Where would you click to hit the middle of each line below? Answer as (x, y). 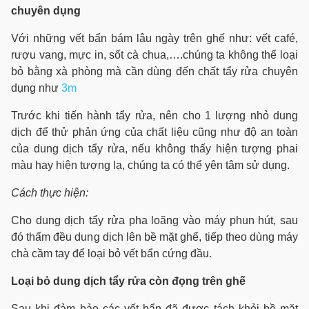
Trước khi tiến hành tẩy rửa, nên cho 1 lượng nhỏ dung (154, 116)
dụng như (36, 88)
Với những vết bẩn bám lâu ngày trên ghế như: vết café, (154, 38)
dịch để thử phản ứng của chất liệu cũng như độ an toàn (154, 132)
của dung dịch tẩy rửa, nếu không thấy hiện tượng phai (154, 149)
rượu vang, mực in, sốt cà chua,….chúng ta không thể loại (154, 55)
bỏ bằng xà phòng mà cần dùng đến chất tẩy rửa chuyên (154, 71)
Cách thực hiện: (50, 193)
